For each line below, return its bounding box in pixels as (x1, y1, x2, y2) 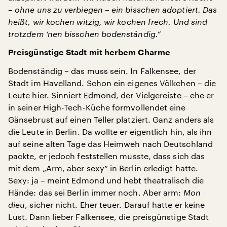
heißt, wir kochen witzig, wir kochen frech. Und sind (8, 17, 208, 26)
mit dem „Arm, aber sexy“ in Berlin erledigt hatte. (8, 163, 198, 173)
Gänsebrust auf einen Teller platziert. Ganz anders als (8, 115, 214, 124)
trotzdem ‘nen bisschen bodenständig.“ (8, 29, 161, 39)
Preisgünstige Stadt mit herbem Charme (8, 49, 170, 57)
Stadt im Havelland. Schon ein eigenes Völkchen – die (8, 78, 216, 88)
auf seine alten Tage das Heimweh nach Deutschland (8, 139, 213, 148)
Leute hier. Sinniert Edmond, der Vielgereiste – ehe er (8, 90, 214, 100)
